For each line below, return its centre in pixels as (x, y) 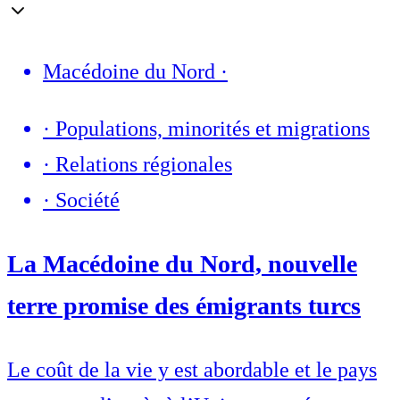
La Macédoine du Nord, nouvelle (182, 264)
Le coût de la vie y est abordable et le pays (192, 370)
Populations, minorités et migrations (212, 129)
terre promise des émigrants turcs (184, 306)
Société (87, 200)
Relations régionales (144, 165)
